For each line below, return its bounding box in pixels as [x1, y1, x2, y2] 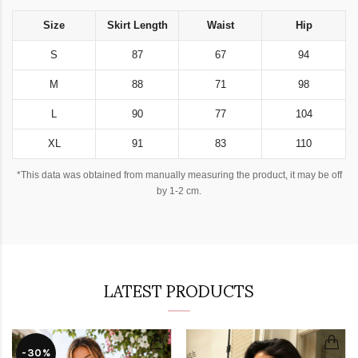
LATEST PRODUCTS [104, 267, 254, 314]
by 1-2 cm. [157, 185, 201, 197]
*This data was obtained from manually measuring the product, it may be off [16, 169, 342, 181]
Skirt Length [106, 19, 168, 32]
